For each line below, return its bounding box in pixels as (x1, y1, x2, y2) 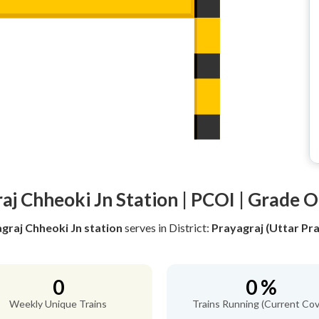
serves (122, 221, 158, 234)
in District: (157, 221, 211, 234)
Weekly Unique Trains (9, 298, 107, 310)
